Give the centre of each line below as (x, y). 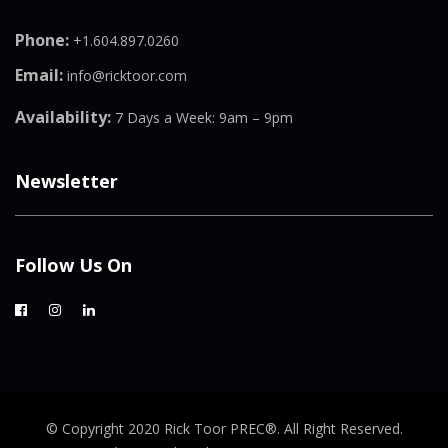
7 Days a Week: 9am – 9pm (202, 117)
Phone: (42, 40)
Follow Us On (73, 265)
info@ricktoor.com (125, 75)
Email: (39, 75)
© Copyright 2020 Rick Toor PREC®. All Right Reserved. (224, 428)
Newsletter (66, 181)
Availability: (63, 117)
